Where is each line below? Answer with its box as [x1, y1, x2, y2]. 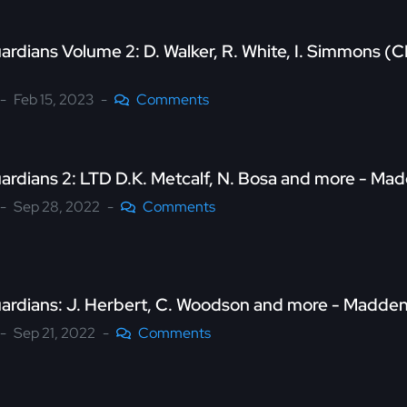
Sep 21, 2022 [14, 323, 95, 343]
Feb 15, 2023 [14, 89, 94, 109]
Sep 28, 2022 [14, 196, 100, 216]
